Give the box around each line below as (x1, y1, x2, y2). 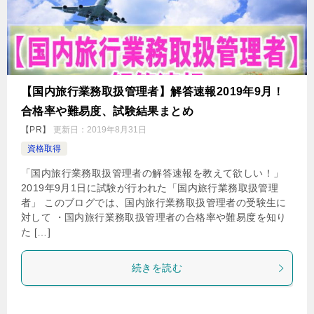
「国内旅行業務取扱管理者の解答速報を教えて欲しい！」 (21, 168, 284, 179)
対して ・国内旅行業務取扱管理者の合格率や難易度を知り (21, 212, 287, 223)
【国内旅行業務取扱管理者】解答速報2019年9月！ (21, 86, 284, 97)
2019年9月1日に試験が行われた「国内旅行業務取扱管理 (21, 182, 279, 193)
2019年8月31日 (87, 125, 147, 135)
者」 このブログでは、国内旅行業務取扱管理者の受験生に (21, 197, 287, 208)
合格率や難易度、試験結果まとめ (21, 105, 193, 117)
